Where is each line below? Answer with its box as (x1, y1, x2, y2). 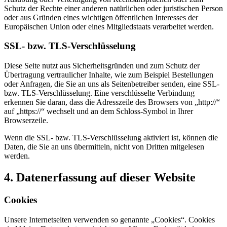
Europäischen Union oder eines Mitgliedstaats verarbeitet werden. (4, 22, 214, 31)
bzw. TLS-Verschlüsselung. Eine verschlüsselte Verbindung (4, 89, 195, 98)
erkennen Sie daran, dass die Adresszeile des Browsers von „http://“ (4, 98, 220, 107)
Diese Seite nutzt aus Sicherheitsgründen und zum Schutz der (4, 61, 200, 70)
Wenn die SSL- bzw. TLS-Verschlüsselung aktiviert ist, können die (4, 133, 218, 142)
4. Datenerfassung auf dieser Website (4, 171, 196, 184)
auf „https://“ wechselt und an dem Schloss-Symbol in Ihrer (4, 107, 193, 116)
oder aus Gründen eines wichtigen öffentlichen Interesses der (4, 13, 198, 22)
